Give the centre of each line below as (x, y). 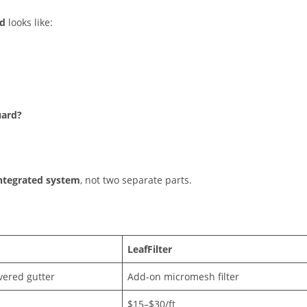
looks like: (29, 23)
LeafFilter (150, 249)
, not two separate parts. (136, 180)
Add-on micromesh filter (183, 277)
